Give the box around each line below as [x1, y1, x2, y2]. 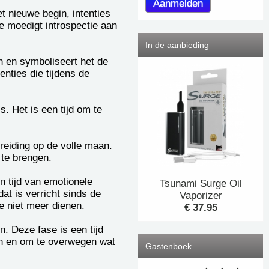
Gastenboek [145, 241, 192, 252]
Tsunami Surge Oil [159, 178, 242, 190]
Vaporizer [179, 190, 222, 202]
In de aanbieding [145, 40, 209, 50]
